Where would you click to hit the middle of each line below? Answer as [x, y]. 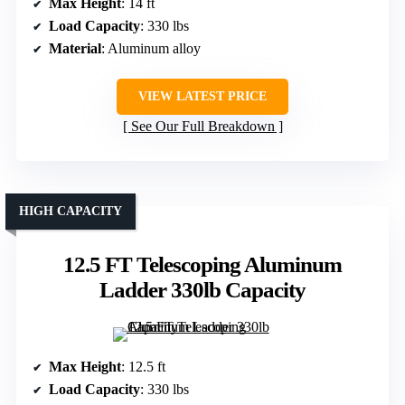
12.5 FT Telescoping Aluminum [202, 264]
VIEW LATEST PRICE [202, 96]
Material [75, 48]
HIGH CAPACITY [71, 211]
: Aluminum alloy [151, 48]
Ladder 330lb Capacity [202, 289]
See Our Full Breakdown [202, 126]
